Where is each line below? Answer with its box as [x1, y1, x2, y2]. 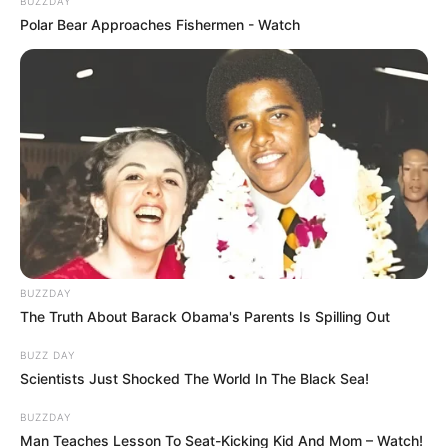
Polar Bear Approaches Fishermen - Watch [20, 16, 300, 34]
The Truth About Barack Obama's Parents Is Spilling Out [20, 308, 390, 326]
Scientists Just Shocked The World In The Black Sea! [20, 370, 369, 388]
